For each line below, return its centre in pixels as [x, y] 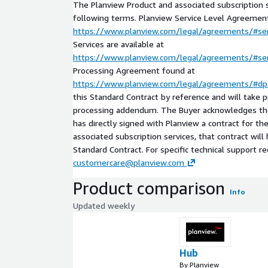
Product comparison [149, 188]
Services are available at [118, 44]
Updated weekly [104, 205]
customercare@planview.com [129, 162]
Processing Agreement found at [134, 70]
